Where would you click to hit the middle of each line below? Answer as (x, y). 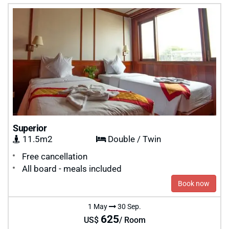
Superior (30, 128)
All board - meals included (72, 169)
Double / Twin (134, 139)
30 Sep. (129, 207)
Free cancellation (55, 156)
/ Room (132, 220)
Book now (194, 184)
